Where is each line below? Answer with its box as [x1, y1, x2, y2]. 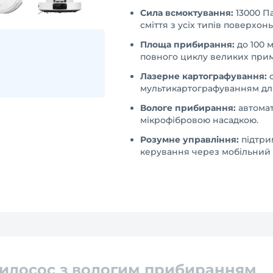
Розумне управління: [140, 134, 239, 145]
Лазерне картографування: [140, 71, 267, 82]
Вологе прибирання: [140, 102, 236, 113]
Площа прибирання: [140, 39, 235, 50]
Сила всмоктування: [140, 7, 233, 18]
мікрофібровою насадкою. [140, 115, 258, 126]
